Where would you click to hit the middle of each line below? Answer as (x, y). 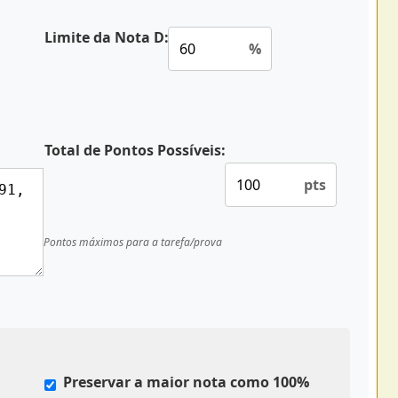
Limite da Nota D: (107, 38)
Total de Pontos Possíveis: (135, 150)
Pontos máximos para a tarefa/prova (133, 242)
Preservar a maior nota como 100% (186, 382)
